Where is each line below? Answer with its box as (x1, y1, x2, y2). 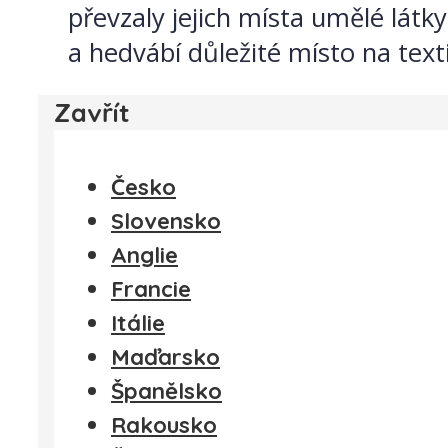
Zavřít (54, 96, 130, 129)
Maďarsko (111, 342, 220, 371)
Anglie (111, 240, 178, 269)
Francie (111, 274, 191, 303)
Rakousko (111, 410, 217, 439)
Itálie (111, 308, 165, 337)
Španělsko (111, 376, 222, 405)
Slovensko (111, 206, 221, 235)
